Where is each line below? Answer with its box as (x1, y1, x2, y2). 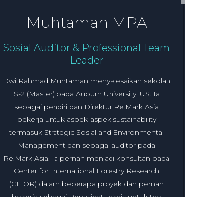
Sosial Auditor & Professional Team (3, 42, 170, 54)
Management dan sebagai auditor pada (18, 141, 156, 150)
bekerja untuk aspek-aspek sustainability (17, 115, 156, 124)
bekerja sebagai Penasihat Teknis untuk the (12, 192, 162, 202)
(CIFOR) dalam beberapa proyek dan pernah (9, 179, 164, 189)
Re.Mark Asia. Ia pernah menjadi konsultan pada (3, 154, 170, 163)
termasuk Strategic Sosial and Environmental (9, 128, 164, 137)
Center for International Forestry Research (14, 166, 160, 176)
